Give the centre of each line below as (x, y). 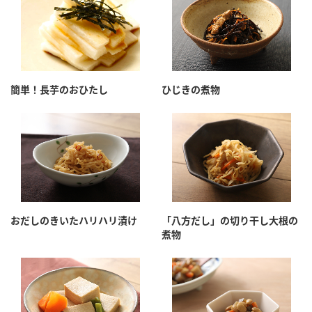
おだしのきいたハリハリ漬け (74, 221)
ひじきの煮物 (191, 90)
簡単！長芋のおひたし (59, 90)
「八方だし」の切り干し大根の (230, 221)
